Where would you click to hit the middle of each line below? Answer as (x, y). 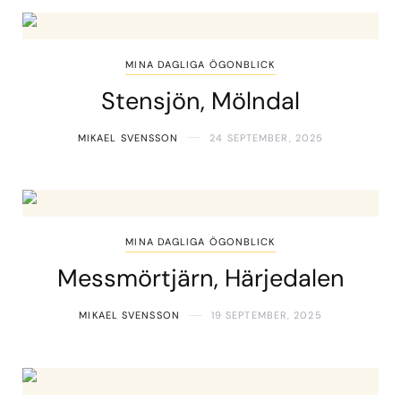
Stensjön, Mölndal (200, 100)
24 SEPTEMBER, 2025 (267, 137)
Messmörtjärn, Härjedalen (200, 278)
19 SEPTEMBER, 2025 (266, 316)
